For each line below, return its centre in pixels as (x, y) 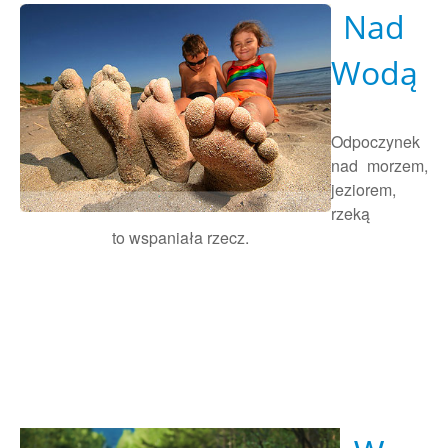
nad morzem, (379, 166)
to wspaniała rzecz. (134, 238)
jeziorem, (363, 190)
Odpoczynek (375, 142)
